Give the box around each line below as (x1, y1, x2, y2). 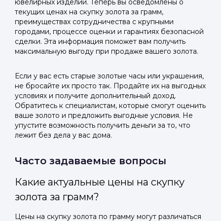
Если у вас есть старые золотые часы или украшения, (15, 72, 204, 80)
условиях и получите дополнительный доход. (15, 91, 176, 100)
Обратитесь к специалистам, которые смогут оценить (15, 101, 206, 110)
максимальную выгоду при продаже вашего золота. (15, 47, 198, 56)
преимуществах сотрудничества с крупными (15, 17, 174, 26)
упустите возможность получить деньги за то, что (15, 121, 190, 130)
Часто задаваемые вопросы (15, 155, 166, 167)
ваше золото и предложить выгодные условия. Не (15, 111, 193, 120)
